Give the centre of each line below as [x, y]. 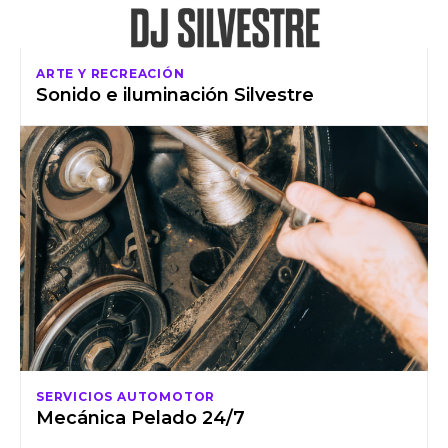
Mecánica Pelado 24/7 [140, 417]
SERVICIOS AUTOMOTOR [126, 396]
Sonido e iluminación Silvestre [175, 95]
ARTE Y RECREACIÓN [110, 74]
